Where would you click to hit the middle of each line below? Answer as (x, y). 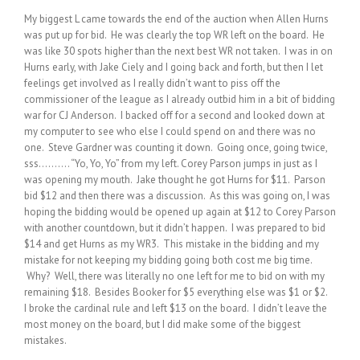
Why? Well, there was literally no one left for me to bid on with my (174, 276)
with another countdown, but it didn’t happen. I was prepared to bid (175, 227)
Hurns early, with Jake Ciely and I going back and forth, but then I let (174, 67)
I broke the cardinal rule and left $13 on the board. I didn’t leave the (176, 308)
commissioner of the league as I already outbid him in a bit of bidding (180, 99)
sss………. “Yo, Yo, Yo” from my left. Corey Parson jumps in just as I (171, 163)
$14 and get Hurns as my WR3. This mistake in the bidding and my (172, 243)
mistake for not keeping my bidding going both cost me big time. (168, 260)
